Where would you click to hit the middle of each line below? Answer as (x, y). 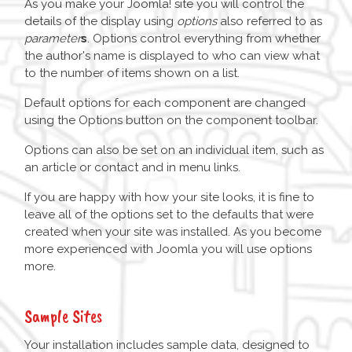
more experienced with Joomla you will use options (168, 249)
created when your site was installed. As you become (173, 232)
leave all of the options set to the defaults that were (169, 215)
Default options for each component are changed (165, 103)
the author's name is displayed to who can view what (172, 56)
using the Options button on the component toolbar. (171, 121)
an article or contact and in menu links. (132, 168)
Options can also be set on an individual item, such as (174, 150)
